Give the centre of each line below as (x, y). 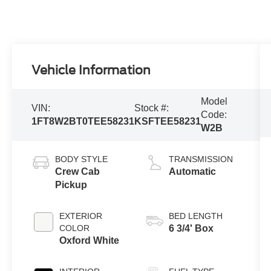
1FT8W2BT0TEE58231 (83, 122)
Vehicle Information (91, 70)
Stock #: (152, 108)
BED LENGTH (195, 216)
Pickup (71, 184)
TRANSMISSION (201, 159)
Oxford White (90, 240)
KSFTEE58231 (168, 122)
